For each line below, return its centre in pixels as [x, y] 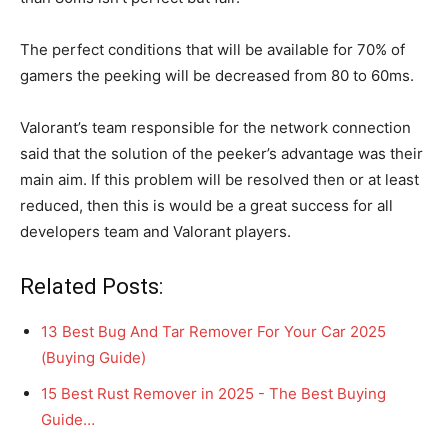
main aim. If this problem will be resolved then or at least [219, 179]
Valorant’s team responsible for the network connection [215, 127]
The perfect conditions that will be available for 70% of [212, 49]
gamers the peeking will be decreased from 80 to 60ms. [217, 75]
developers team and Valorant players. [155, 231]
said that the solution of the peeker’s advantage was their [221, 153]
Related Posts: [91, 286]
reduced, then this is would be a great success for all [206, 205]
